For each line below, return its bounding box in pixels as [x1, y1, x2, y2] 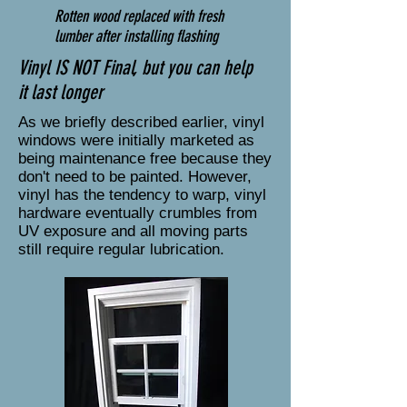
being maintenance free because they [18, 150, 272, 167]
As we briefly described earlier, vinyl [18, 114, 264, 131]
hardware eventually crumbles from [18, 204, 257, 222]
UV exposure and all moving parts [18, 223, 248, 240]
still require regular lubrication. [18, 241, 224, 258]
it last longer [18, 80, 104, 104]
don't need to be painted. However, [18, 168, 252, 185]
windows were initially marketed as [18, 132, 254, 149]
